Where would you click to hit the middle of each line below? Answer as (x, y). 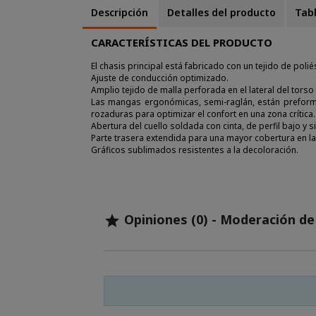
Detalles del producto (222, 12)
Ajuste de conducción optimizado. (160, 78)
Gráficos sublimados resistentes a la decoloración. (195, 150)
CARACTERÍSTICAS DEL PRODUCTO (182, 42)
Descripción (120, 12)
